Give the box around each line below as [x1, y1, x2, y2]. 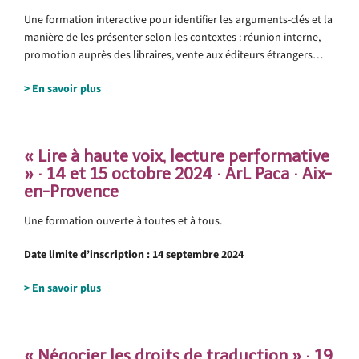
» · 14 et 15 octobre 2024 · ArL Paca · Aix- [24, 163, 332, 184]
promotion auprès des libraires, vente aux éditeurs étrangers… [24, 46, 323, 63]
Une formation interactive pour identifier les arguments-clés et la [24, 11, 333, 27]
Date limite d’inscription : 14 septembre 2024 [24, 246, 244, 262]
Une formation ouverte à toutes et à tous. [24, 212, 222, 228]
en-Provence [24, 181, 119, 201]
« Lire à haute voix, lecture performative [24, 146, 329, 166]
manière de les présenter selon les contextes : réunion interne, [24, 29, 321, 45]
